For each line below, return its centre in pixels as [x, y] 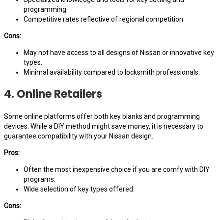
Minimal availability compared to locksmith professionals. [112, 72]
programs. [40, 179]
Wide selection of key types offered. [79, 189]
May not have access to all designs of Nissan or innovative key [119, 52]
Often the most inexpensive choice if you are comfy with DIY [117, 169]
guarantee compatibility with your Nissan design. [79, 136]
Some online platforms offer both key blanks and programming [102, 116]
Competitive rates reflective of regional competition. [104, 19]
